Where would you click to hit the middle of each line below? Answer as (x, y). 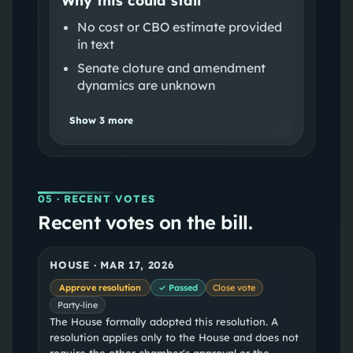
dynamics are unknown (146, 85)
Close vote (234, 287)
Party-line (77, 305)
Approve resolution (100, 287)
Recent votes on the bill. (145, 222)
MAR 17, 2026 (137, 264)
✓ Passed (178, 287)
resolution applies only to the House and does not (174, 338)
